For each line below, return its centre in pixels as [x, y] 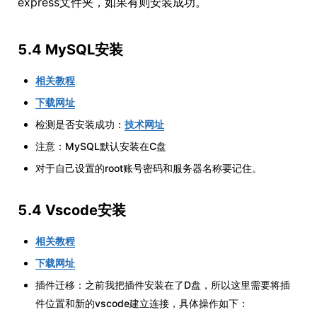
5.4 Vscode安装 [72, 211]
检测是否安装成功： [80, 125]
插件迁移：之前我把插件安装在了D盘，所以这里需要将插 [163, 285]
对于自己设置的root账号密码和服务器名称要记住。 [149, 168]
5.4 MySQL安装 [70, 50]
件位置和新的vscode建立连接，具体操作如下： [142, 304]
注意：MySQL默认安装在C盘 [101, 146]
